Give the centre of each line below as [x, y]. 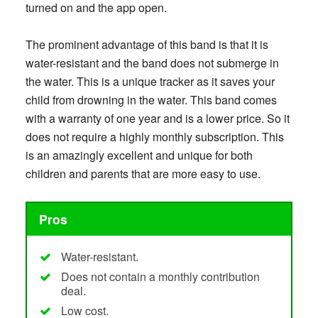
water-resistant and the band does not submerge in [152, 63]
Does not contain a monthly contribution [160, 276]
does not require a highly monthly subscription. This [154, 137]
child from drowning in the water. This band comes [151, 100]
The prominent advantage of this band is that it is [147, 45]
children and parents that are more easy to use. [143, 174]
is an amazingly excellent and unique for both [139, 155]
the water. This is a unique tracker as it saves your [150, 82]
